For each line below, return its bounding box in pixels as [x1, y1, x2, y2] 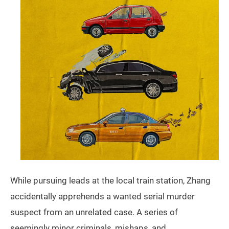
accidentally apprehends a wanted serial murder [10, 191, 195, 201]
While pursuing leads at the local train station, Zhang [10, 175, 211, 186]
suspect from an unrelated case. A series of [10, 207, 178, 217]
